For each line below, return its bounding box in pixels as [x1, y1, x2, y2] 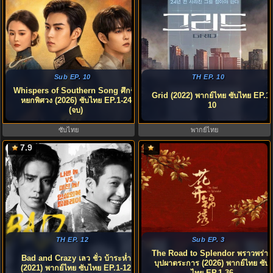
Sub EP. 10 [54, 73, 91, 80]
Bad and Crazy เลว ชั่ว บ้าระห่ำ [21, 254, 131, 263]
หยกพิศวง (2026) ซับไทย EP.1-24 [20, 96, 132, 105]
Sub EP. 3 [191, 236, 225, 243]
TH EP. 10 [191, 73, 225, 80]
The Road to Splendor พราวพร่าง [152, 249, 272, 258]
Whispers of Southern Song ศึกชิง [13, 87, 139, 95]
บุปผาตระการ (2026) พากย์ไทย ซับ [154, 259, 269, 268]
